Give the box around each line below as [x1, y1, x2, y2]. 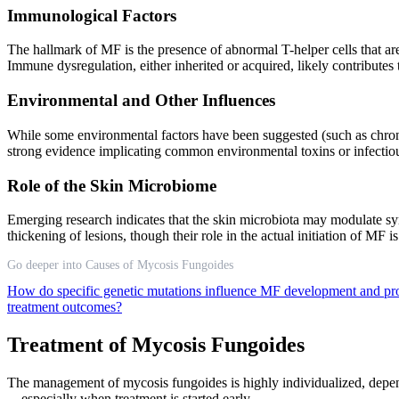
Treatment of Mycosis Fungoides [7, 333, 305, 357]
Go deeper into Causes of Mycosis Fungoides [7, 258, 233, 273]
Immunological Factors [7, 5, 176, 25]
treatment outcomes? [7, 299, 122, 315]
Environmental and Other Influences [7, 91, 275, 110]
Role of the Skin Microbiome [7, 175, 216, 195]
